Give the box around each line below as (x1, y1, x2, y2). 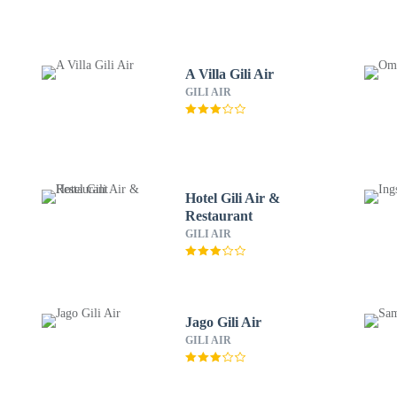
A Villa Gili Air (184, 66, 275, 82)
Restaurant (184, 208, 253, 223)
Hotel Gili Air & (184, 191, 280, 206)
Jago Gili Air (184, 315, 262, 330)
